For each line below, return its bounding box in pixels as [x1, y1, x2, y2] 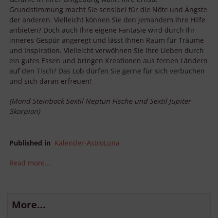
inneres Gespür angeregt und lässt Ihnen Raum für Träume [9, 36, 204, 45]
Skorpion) [9, 107, 40, 116]
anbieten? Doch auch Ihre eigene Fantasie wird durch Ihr [9, 25, 195, 35]
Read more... [9, 158, 51, 168]
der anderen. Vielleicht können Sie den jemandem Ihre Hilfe [9, 15, 205, 25]
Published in [9, 138, 51, 148]
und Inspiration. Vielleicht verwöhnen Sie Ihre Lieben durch [9, 46, 204, 55]
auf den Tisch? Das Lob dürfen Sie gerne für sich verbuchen [9, 66, 205, 76]
